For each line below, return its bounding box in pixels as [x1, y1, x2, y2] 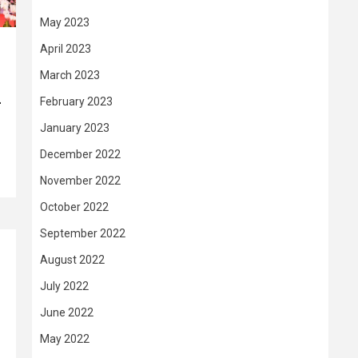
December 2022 [40, 148, 121, 161]
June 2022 [40, 306, 93, 319]
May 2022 [40, 332, 89, 345]
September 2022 [40, 227, 125, 240]
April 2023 [40, 42, 91, 55]
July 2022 [40, 280, 89, 292]
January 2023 [40, 121, 109, 134]
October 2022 [40, 201, 109, 213]
